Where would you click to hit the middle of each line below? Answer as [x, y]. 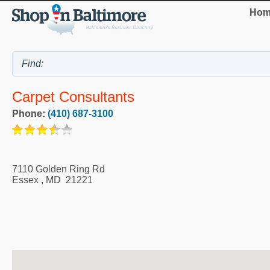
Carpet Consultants [73, 96]
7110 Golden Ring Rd [58, 169]
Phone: [30, 113]
